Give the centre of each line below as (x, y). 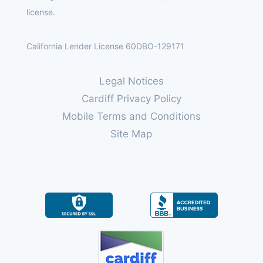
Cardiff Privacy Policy (131, 99)
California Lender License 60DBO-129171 (105, 46)
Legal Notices (131, 81)
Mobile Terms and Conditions (131, 116)
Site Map (131, 134)
